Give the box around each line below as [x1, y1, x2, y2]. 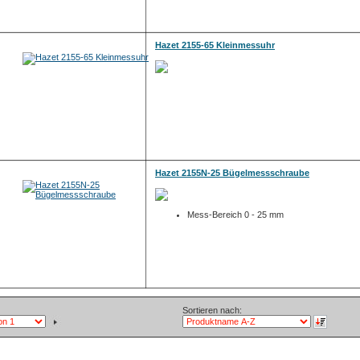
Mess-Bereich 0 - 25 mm [187, 210, 284, 219]
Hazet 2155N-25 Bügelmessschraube [155, 168, 309, 178]
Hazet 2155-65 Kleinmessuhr [155, 40, 275, 50]
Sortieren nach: [182, 305, 242, 315]
